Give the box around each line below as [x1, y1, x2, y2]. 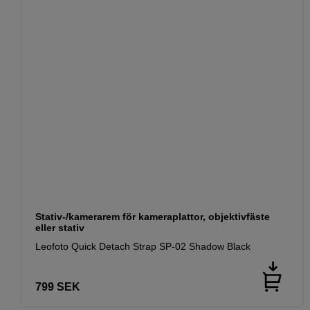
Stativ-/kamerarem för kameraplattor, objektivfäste [35, 210, 270, 222]
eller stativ [35, 221, 84, 233]
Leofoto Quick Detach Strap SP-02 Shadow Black [35, 240, 250, 252]
